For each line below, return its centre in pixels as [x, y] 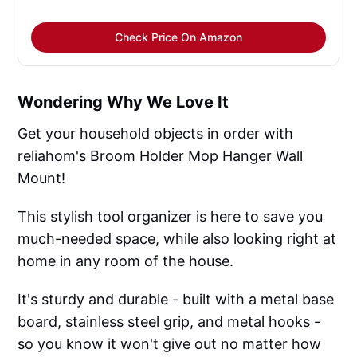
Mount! [42, 178]
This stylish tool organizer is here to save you [171, 217]
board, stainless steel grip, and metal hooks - [169, 322]
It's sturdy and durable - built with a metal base [176, 300]
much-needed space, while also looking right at [177, 239]
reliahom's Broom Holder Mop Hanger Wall [161, 156]
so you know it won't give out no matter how [170, 344]
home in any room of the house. [126, 261]
